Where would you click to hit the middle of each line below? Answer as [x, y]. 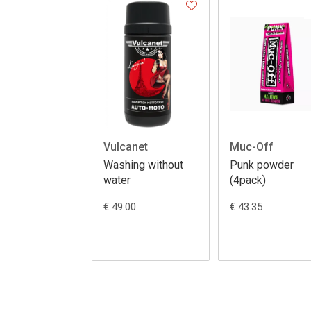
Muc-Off [252, 147]
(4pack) [248, 180]
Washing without [143, 165]
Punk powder [262, 165]
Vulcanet [126, 147]
